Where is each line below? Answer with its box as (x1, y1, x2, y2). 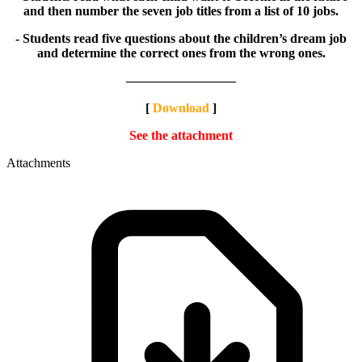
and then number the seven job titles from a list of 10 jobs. (23, 3, 339, 18)
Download (153, 100, 209, 115)
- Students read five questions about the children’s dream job (15, 31, 347, 45)
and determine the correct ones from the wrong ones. (36, 45, 326, 60)
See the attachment (129, 128, 233, 142)
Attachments (6, 155, 70, 170)
